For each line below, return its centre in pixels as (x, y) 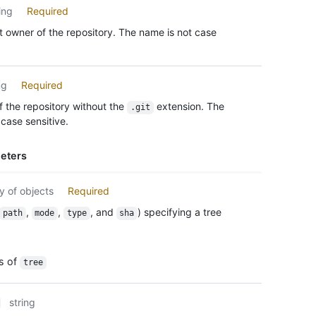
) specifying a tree (181, 212)
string (23, 303)
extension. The (190, 107)
